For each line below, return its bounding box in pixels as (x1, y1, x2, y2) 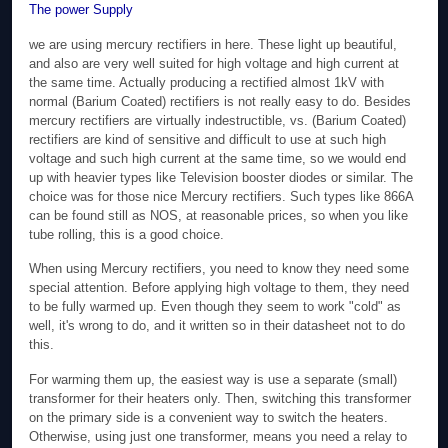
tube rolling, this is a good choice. (29, 226, 225, 242)
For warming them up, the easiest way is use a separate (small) (29, 371, 398, 387)
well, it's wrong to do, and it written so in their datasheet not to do (29, 318, 406, 334)
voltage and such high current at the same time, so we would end (29, 150, 407, 166)
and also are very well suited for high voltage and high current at (29, 55, 400, 71)
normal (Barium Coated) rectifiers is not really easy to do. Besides (29, 93, 412, 109)
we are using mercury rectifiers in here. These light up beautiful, (29, 36, 398, 52)
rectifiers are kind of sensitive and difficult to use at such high (29, 131, 387, 147)
